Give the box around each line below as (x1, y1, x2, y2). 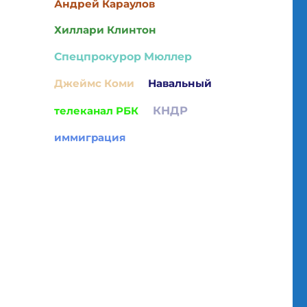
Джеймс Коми (53, 76, 134, 90)
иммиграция (53, 130, 125, 144)
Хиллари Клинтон (53, 23, 156, 37)
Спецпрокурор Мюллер (54, 49, 193, 63)
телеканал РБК (53, 103, 138, 117)
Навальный (148, 76, 212, 90)
